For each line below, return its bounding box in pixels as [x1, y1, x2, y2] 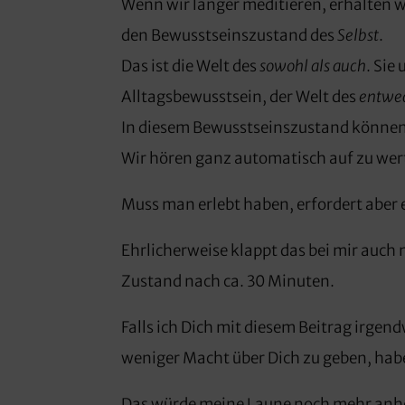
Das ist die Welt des [121, 56, 260, 77]
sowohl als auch [259, 56, 367, 77]
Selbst [337, 25, 380, 46]
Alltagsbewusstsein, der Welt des [121, 87, 360, 108]
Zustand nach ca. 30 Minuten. [121, 271, 335, 292]
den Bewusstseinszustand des [121, 25, 338, 46]
